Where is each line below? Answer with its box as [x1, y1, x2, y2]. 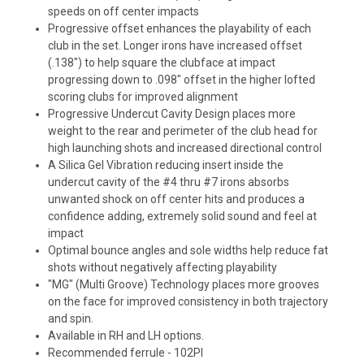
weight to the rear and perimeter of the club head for [48, 123, 318, 137]
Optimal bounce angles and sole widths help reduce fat [48, 243, 329, 257]
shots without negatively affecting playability [48, 260, 278, 274]
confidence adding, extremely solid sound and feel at [48, 209, 318, 223]
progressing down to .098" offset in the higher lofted [48, 72, 316, 86]
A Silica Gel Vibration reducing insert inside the [48, 158, 284, 171]
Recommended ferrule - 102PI [48, 345, 204, 359]
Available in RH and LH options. [48, 328, 205, 342]
